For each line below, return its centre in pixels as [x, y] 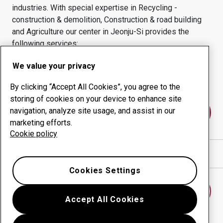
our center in [88, 32]
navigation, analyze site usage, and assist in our [93, 111]
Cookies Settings [105, 170]
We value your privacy [54, 66]
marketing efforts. [41, 123]
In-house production [159, 81]
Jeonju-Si [127, 32]
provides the [166, 32]
